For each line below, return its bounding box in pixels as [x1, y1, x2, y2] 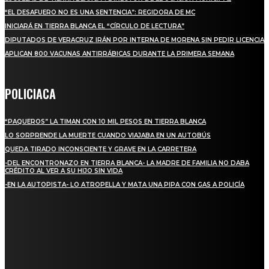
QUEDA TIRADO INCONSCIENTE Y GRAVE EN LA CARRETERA [5, 145, 196, 153]
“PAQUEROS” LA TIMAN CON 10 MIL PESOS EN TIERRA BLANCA [5, 117, 206, 125]
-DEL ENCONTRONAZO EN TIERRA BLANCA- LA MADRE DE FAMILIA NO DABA [5, 159, 249, 167]
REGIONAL [5, 215, 52, 234]
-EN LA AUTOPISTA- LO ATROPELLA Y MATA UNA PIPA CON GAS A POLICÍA [5, 180, 244, 189]
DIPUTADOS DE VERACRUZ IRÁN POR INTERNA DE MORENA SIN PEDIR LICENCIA [5, 35, 264, 44]
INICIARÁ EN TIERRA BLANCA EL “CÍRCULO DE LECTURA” [5, 22, 184, 30]
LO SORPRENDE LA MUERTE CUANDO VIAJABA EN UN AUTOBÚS [5, 131, 211, 139]
